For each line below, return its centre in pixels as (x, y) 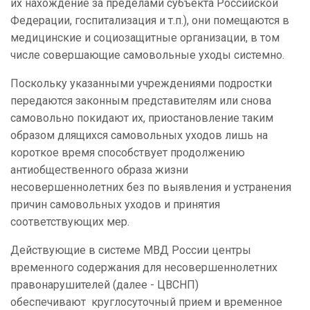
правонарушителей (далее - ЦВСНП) (104, 285)
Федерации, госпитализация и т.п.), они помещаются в (150, 21)
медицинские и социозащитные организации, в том (145, 38)
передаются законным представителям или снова (141, 101)
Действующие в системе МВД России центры (131, 250)
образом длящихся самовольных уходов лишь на (139, 136)
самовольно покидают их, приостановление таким (142, 118)
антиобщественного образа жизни (99, 170)
